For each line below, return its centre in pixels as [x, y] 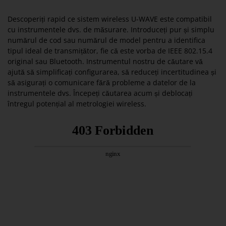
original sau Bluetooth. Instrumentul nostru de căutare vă [105, 62]
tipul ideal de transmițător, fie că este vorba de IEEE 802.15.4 [110, 51]
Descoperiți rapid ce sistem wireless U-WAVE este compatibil [110, 19]
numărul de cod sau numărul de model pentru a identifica [106, 40]
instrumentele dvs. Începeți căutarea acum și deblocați [100, 93]
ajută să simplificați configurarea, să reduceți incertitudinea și [112, 72]
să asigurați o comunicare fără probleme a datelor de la [102, 83]
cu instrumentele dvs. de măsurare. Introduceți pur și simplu [111, 30]
